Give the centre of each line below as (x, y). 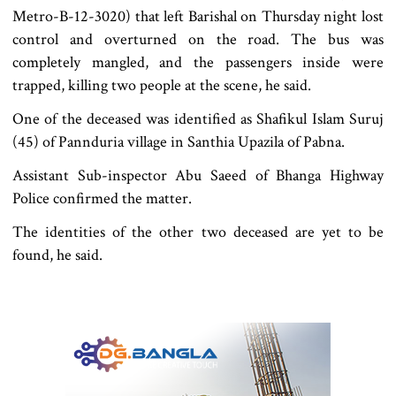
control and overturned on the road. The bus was (198, 40)
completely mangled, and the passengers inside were (198, 63)
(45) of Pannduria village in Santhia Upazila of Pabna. (179, 142)
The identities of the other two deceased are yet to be (198, 232)
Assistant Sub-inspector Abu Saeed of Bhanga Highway (198, 176)
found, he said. (57, 255)
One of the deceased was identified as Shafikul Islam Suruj (198, 119)
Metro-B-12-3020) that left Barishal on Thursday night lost (198, 17)
